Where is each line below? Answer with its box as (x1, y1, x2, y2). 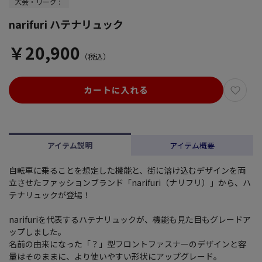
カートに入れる (84, 84, 149, 96)
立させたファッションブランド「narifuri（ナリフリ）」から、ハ (9, 177, 251, 189)
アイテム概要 (170, 140, 215, 151)
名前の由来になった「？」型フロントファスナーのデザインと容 (9, 238, 246, 250)
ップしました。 (9, 226, 66, 238)
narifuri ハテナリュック (9, 16, 123, 32)
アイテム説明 (47, 140, 92, 151)
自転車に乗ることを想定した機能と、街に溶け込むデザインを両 (9, 164, 246, 177)
